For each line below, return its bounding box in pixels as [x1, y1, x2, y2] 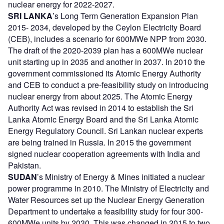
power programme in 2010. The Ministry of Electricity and [8, 182, 209, 194]
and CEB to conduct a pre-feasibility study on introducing [8, 79, 208, 91]
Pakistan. [8, 159, 41, 171]
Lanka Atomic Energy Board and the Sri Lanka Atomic [8, 113, 198, 125]
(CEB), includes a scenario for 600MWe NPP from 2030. [8, 33, 206, 45]
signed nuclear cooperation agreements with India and [8, 148, 200, 160]
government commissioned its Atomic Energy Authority [8, 67, 201, 79]
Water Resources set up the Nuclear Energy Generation [8, 194, 204, 206]
